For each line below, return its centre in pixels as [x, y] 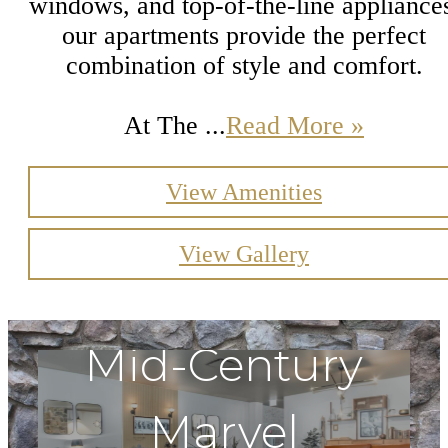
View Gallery [244, 254]
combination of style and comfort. [244, 65]
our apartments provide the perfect [244, 35]
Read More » [295, 125]
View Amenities [244, 192]
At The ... [175, 125]
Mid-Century [224, 364]
